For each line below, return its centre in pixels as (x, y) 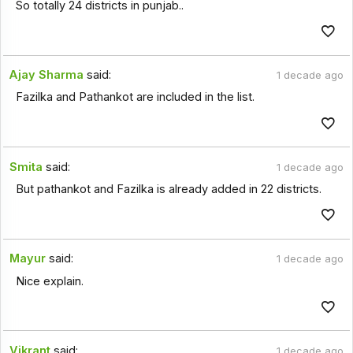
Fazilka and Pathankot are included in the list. (135, 97)
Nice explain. (49, 281)
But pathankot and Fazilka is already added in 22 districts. (168, 189)
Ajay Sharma (47, 75)
